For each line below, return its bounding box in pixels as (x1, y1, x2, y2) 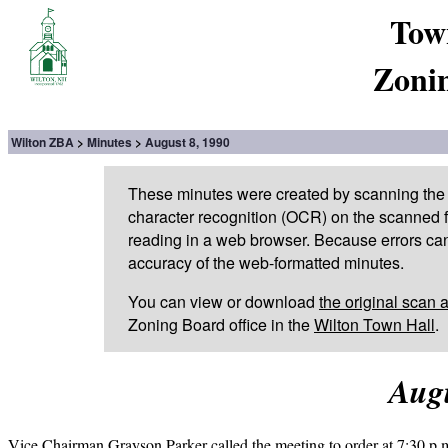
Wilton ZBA (11, 133, 74, 151)
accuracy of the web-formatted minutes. (128, 251, 404, 274)
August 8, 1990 (145, 133, 230, 151)
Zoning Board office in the (128, 313, 314, 336)
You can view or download (128, 290, 319, 313)
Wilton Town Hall (314, 313, 435, 336)
